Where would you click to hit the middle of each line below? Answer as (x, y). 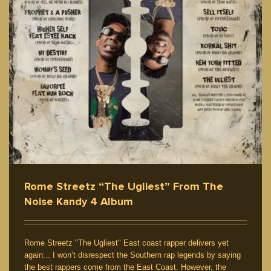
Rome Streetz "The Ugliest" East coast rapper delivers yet (126, 243)
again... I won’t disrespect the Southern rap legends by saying (132, 255)
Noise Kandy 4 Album (79, 201)
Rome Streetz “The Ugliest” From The (124, 186)
